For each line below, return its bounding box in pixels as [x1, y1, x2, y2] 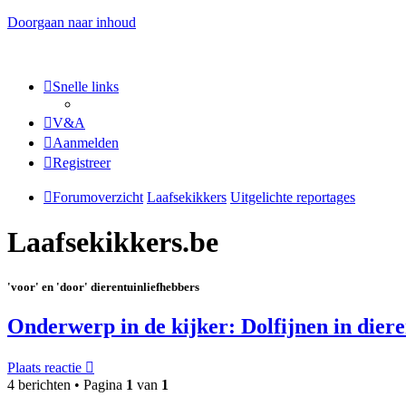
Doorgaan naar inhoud [7, 14, 136, 30]
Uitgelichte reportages [230, 189, 355, 205]
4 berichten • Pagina [7, 376, 126, 392]
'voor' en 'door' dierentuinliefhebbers [7, 279, 199, 294]
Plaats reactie [7, 359, 82, 375]
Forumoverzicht [53, 189, 143, 205]
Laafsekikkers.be [7, 226, 218, 259]
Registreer [53, 155, 111, 170]
